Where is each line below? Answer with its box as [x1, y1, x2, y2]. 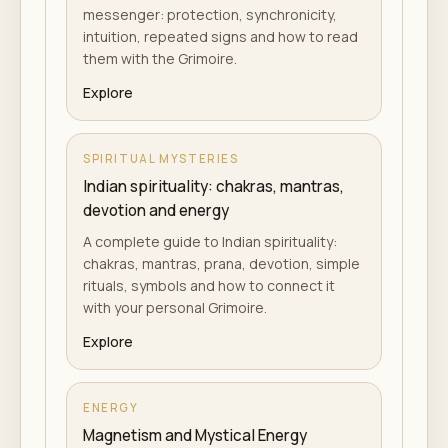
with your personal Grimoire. [83, 298, 267, 317]
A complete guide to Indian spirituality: [83, 232, 337, 251]
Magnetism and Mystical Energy [83, 425, 307, 446]
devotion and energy [83, 200, 229, 221]
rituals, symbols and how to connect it [83, 276, 335, 295]
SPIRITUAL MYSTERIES [83, 151, 239, 166]
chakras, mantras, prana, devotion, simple [83, 254, 360, 273]
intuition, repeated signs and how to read [83, 27, 358, 46]
